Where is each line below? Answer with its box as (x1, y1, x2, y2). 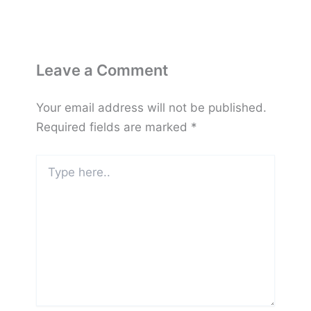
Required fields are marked (35, 120, 191, 135)
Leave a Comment (35, 61, 168, 80)
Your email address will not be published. (35, 101, 267, 115)
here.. (35, 168, 61, 180)
